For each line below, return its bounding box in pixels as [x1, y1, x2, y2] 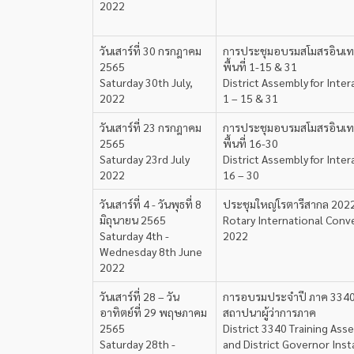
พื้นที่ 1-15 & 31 [223, 59, 297, 73]
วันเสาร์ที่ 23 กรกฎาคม [100, 120, 201, 134]
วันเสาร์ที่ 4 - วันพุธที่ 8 [100, 197, 201, 211]
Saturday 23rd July [100, 152, 190, 166]
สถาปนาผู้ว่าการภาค [223, 305, 316, 319]
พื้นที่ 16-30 [223, 136, 278, 150]
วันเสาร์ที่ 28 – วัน [100, 289, 179, 303]
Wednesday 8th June [100, 244, 202, 258]
